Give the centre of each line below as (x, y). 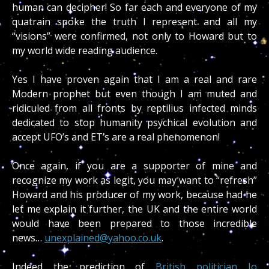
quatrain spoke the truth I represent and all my (134, 22)
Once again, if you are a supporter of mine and (134, 166)
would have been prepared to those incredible (134, 224)
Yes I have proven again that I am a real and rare (134, 80)
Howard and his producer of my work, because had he (134, 195)
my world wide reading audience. (85, 51)
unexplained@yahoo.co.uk (103, 238)
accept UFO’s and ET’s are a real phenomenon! (116, 137)
